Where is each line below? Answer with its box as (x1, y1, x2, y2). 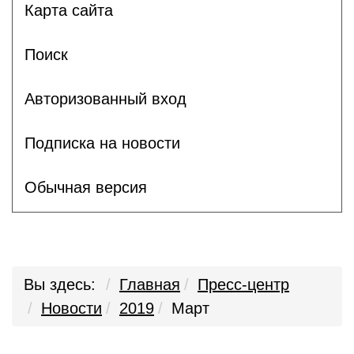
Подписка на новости (24, 134, 180, 152)
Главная (119, 276, 180, 293)
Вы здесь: (24, 276, 96, 293)
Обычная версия (24, 178, 147, 196)
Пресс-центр (198, 276, 289, 293)
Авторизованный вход (24, 89, 186, 107)
